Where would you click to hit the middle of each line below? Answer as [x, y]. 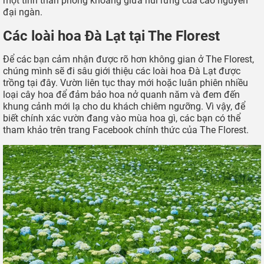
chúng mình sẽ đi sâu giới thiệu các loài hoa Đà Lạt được [122, 71]
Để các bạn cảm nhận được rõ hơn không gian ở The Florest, [128, 59]
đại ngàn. [23, 12]
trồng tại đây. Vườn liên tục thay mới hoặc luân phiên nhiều [126, 82]
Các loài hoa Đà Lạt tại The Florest [111, 36]
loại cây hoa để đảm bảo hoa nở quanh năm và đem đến [121, 94]
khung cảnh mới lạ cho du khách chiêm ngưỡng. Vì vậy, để [124, 106]
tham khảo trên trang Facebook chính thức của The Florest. [126, 130]
